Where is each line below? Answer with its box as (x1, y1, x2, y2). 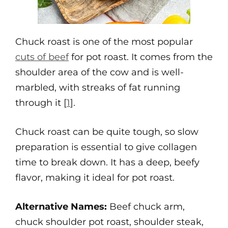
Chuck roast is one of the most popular (15, 36, 193, 47)
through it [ (15, 97, 67, 108)
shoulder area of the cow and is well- (15, 67, 184, 78)
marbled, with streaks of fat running (15, 82, 180, 93)
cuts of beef (15, 51, 69, 63)
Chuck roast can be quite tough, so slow (15, 126, 198, 137)
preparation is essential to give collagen (15, 141, 197, 153)
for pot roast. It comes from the (69, 51, 213, 63)
